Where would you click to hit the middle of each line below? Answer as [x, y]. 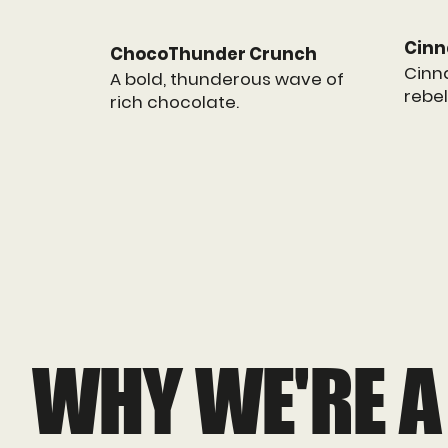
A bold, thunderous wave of [227, 79]
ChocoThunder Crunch [214, 54]
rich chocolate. [175, 102]
